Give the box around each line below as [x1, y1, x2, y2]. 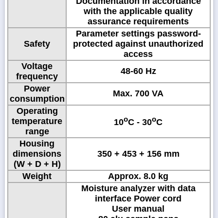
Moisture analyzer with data [81, 183, 196, 193]
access [124, 49, 153, 59]
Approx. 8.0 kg [108, 171, 168, 181]
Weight [22, 171, 52, 181]
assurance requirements [88, 16, 189, 26]
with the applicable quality [84, 6, 193, 16]
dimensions [13, 148, 61, 159]
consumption [9, 93, 65, 104]
